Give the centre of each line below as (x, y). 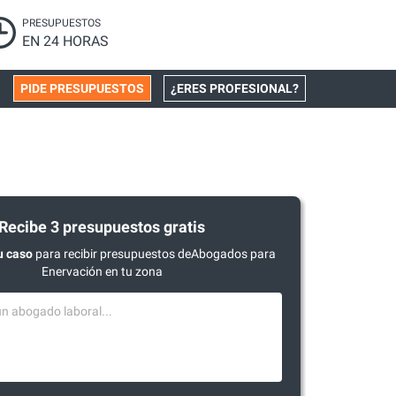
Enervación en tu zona (102, 271)
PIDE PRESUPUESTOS (82, 88)
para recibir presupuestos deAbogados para (154, 254)
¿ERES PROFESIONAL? (235, 88)
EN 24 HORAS (66, 41)
